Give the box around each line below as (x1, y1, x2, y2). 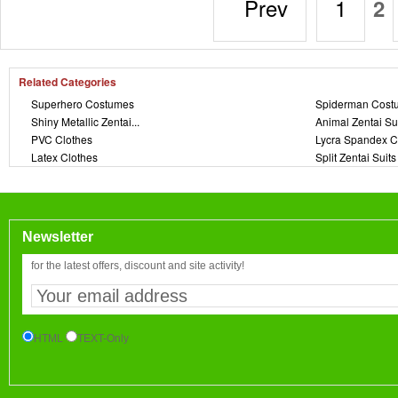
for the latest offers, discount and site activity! (31, 259, 244, 273)
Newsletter (22, 229, 93, 245)
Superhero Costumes (31, 96, 134, 112)
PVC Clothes (31, 131, 92, 147)
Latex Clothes (31, 149, 98, 165)
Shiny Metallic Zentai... (31, 114, 139, 130)
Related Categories (19, 74, 116, 91)
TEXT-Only (77, 332, 129, 346)
